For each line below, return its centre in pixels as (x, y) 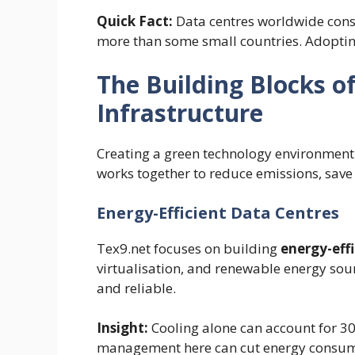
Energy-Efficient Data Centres (218, 212)
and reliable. (136, 288)
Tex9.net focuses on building (189, 248)
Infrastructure (180, 113)
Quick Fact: (135, 21)
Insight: (122, 328)
